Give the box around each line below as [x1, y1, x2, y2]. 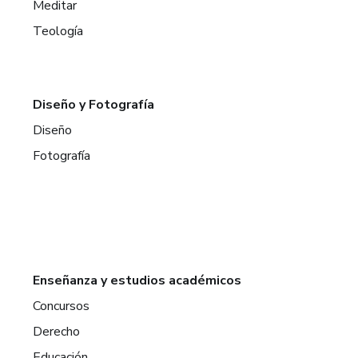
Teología [33, 22, 84, 41]
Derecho [33, 323, 81, 341]
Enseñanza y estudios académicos [33, 272, 242, 290]
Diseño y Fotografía [33, 96, 155, 114]
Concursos [33, 297, 90, 316]
